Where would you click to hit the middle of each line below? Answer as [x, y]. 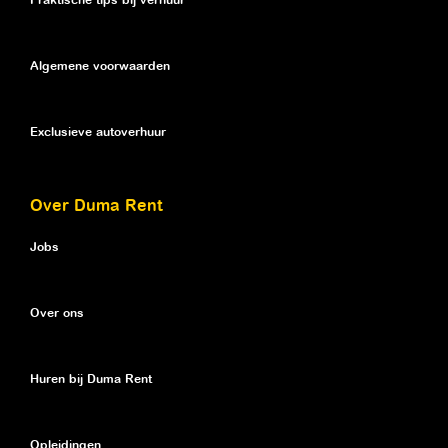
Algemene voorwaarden [100, 66]
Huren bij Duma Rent [91, 379]
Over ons [57, 313]
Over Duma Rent [96, 206]
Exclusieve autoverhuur [98, 132]
